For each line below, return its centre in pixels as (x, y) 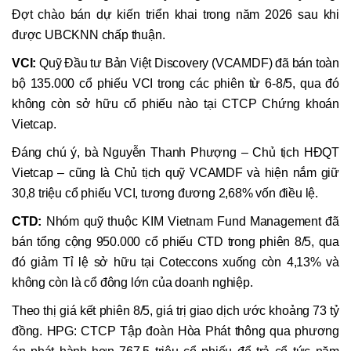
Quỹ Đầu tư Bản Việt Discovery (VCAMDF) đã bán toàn (189, 63)
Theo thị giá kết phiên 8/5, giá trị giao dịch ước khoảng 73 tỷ (175, 311)
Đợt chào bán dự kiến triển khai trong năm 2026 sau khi (175, 15)
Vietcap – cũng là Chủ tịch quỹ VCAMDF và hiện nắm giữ (175, 173)
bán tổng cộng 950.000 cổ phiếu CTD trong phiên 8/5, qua (175, 242)
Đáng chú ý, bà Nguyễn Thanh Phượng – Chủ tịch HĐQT (175, 153)
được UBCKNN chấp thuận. (89, 35)
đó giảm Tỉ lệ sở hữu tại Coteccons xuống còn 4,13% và (175, 262)
